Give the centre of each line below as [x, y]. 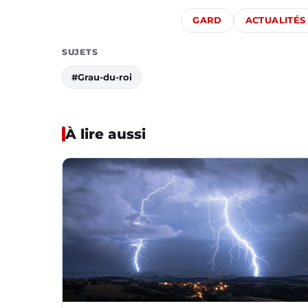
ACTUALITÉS [275, 20]
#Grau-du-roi [102, 77]
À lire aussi [106, 134]
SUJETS [80, 52]
